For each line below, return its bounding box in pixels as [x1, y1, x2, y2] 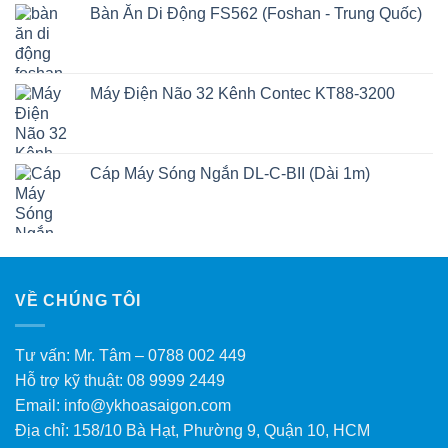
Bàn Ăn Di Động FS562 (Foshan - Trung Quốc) [90, 4, 422, 22]
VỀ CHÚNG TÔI [15, 291, 141, 309]
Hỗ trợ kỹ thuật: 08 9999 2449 [15, 371, 225, 389]
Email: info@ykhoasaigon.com [15, 396, 231, 414]
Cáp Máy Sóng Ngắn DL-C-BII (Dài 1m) [90, 164, 370, 182]
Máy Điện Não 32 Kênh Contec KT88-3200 [90, 84, 395, 102]
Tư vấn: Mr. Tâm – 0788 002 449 [15, 346, 246, 364]
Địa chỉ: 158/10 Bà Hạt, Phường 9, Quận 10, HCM [15, 421, 370, 439]
